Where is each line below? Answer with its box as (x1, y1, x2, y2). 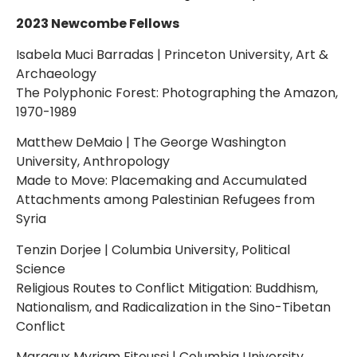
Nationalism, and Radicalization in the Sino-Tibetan (16, 297, 331, 316)
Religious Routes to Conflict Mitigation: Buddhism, (16, 278, 318, 297)
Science (16, 259, 65, 278)
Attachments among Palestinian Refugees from (16, 190, 315, 210)
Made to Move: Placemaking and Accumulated (16, 171, 307, 190)
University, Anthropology (16, 152, 170, 171)
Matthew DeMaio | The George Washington (16, 133, 286, 152)
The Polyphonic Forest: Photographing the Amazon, (16, 83, 338, 102)
